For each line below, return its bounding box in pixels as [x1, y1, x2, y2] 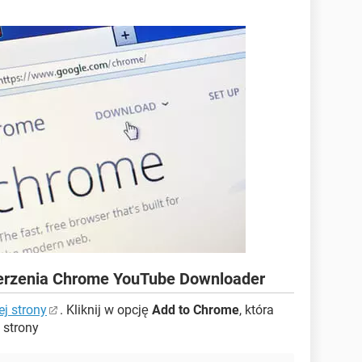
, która [239, 302, 274, 318]
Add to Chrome [152, 302, 239, 318]
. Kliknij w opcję [60, 302, 152, 318]
